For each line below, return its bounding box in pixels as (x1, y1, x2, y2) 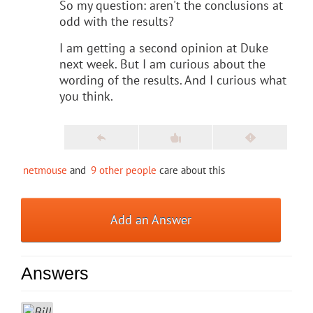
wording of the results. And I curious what (59, 71, 286, 88)
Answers (21, 263, 89, 283)
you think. (59, 87, 113, 104)
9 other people (91, 163, 156, 177)
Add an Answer (110, 211, 192, 228)
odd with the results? (59, 13, 174, 29)
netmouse (23, 163, 67, 177)
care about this (156, 163, 225, 177)
